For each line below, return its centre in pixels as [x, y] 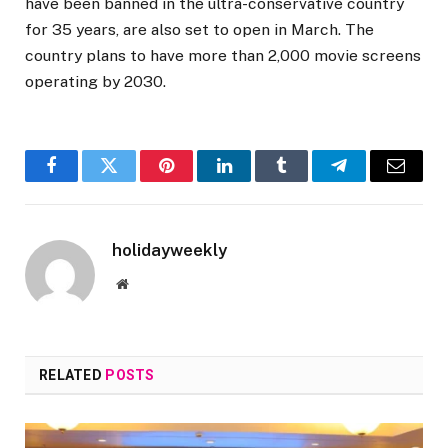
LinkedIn [255, 180]
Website [149, 283]
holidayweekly [169, 250]
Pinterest [197, 180]
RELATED [72, 375]
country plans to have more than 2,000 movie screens [223, 56]
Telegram [371, 180]
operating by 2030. [95, 82]
